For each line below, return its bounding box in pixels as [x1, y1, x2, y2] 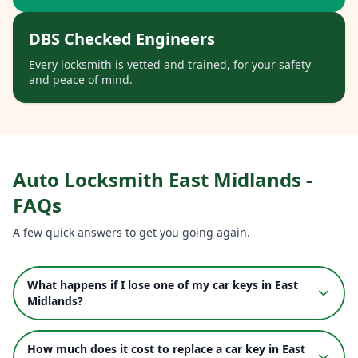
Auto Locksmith [13, 165, 169, 193]
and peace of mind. [29, 71, 133, 87]
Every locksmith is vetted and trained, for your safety [29, 56, 311, 72]
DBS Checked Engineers [29, 27, 215, 50]
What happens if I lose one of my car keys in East [27, 276, 298, 292]
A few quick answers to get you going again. [13, 224, 250, 240]
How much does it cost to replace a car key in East [27, 340, 305, 356]
